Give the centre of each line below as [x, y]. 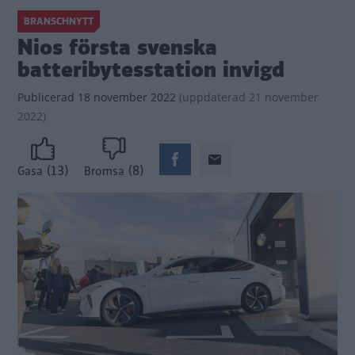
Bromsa [104, 172]
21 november [282, 97]
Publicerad [46, 97]
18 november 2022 [125, 97]
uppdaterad [214, 97]
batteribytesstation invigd [151, 70]
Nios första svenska [117, 48]
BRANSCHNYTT [59, 21]
